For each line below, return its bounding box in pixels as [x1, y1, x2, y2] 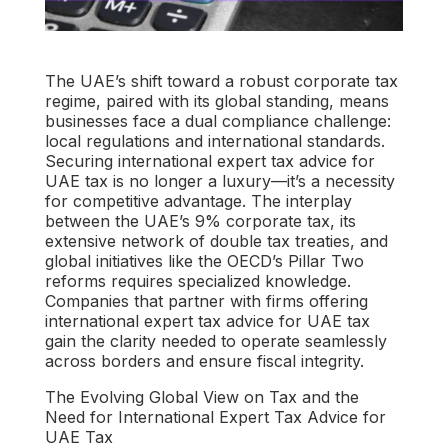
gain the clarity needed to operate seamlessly [44, 330, 387, 351]
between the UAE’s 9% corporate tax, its [44, 210, 356, 231]
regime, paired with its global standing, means [44, 90, 389, 111]
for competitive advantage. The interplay [44, 190, 352, 211]
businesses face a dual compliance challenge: [44, 110, 391, 131]
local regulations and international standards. [44, 130, 385, 151]
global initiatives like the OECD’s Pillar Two [44, 250, 364, 271]
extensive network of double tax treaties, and [44, 230, 388, 251]
